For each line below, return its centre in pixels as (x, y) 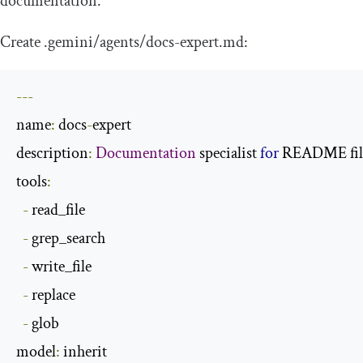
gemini (70, 43)
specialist (228, 154)
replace (52, 295)
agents (120, 43)
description (52, 154)
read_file (57, 210)
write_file (60, 267)
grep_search (67, 239)
